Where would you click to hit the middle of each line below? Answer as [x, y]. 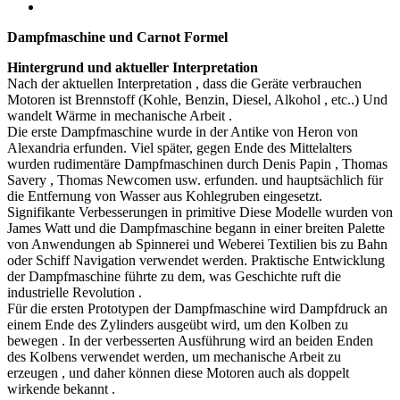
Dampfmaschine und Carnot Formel [117, 37]
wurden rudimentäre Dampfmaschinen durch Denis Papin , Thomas [197, 163]
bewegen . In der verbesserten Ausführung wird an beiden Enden [190, 340]
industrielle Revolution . [75, 292]
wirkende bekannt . [61, 388]
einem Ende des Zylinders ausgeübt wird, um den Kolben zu [178, 324]
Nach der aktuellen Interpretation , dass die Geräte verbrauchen [184, 83]
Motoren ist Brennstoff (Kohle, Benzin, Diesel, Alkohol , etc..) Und [197, 99]
